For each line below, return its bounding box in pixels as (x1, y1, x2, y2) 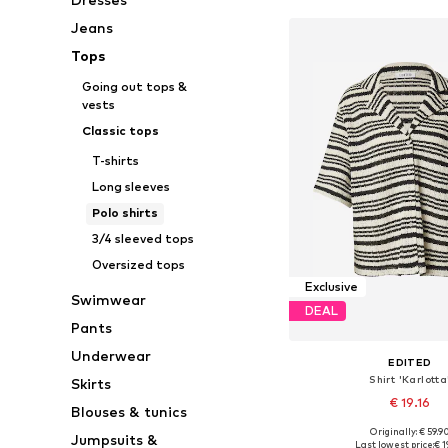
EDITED (388, 355, 432, 368)
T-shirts (91, 153, 139, 168)
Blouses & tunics (71, 403, 188, 420)
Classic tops (81, 123, 159, 138)
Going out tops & (81, 79, 187, 94)
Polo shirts (91, 205, 158, 220)
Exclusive (304, 279, 358, 295)
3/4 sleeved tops (91, 231, 194, 246)
